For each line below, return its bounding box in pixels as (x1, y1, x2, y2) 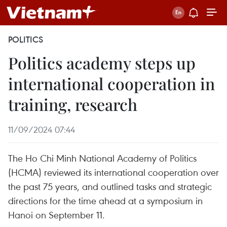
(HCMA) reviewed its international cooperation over (8, 166, 219, 178)
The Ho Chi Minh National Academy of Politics (8, 152, 197, 164)
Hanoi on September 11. (8, 208, 105, 221)
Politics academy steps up (8, 52, 196, 73)
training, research (8, 93, 137, 115)
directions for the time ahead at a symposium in (8, 194, 203, 207)
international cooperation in (8, 72, 215, 94)
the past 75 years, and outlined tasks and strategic (8, 180, 212, 193)
